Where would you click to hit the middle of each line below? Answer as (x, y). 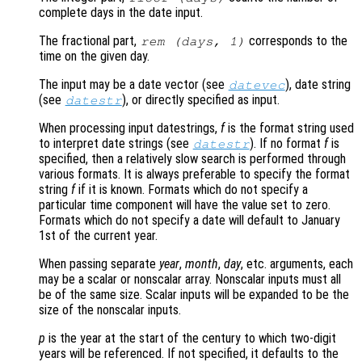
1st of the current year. (98, 235)
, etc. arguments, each (297, 263)
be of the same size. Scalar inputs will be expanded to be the (194, 294)
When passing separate (99, 263)
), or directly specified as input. (201, 99)
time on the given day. (94, 56)
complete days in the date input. (121, 12)
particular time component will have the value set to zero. (185, 204)
